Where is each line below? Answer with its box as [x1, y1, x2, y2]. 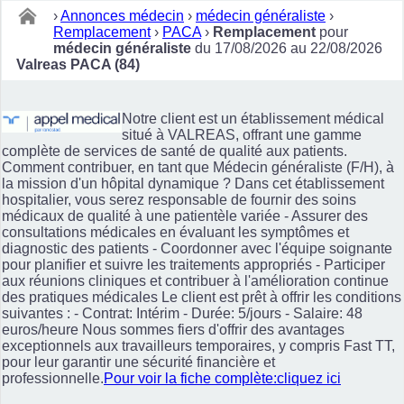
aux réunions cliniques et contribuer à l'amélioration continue [2, 272, 389, 289]
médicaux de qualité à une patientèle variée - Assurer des [2, 207, 368, 224]
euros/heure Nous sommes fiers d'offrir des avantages [2, 321, 344, 337]
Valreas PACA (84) [16, 56, 140, 72]
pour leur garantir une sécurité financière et [2, 353, 275, 370]
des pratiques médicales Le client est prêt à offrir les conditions [2, 289, 401, 305]
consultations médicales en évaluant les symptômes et [2, 224, 349, 240]
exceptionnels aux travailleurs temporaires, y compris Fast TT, [2, 337, 395, 353]
